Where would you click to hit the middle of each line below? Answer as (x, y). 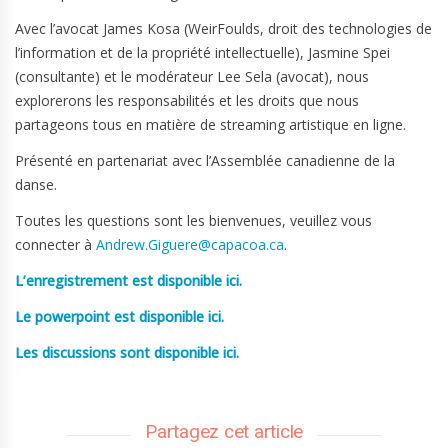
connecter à (55, 244)
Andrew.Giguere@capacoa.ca (190, 244)
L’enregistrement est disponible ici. (128, 280)
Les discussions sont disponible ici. (127, 352)
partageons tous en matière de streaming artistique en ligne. (210, 124)
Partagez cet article (224, 431)
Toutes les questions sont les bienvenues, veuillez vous (193, 220)
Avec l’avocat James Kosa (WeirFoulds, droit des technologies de (223, 28)
